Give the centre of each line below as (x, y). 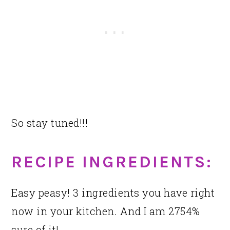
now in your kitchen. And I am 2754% (106, 211)
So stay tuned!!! (50, 123)
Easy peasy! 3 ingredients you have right (113, 193)
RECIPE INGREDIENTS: (112, 162)
